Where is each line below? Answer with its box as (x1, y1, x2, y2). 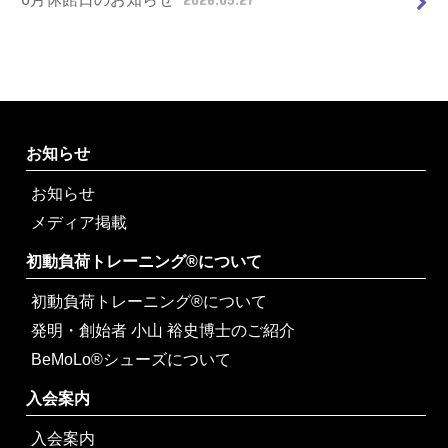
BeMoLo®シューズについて (31, 350, 232, 369)
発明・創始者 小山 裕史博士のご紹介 (31, 321, 296, 340)
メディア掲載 (31, 213, 128, 232)
